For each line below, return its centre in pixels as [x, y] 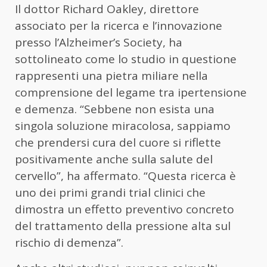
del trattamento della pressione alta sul [123, 226]
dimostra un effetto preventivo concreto [125, 209]
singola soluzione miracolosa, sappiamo [123, 125]
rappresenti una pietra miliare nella [111, 75]
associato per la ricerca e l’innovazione [119, 25]
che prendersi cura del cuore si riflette [118, 142]
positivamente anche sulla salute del [114, 159]
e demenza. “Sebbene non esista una [115, 109]
